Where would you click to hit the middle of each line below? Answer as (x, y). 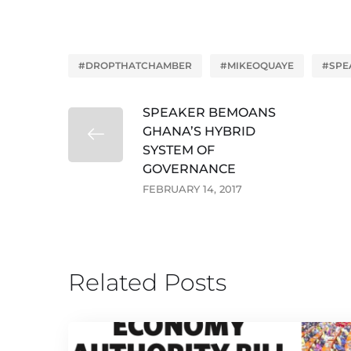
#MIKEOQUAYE (257, 65)
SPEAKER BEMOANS (209, 112)
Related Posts (147, 282)
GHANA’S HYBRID (199, 131)
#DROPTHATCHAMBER (135, 65)
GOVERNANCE (189, 169)
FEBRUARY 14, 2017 (192, 189)
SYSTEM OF (179, 150)
